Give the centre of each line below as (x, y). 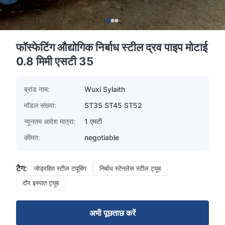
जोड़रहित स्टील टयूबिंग (60, 168)
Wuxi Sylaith (105, 89)
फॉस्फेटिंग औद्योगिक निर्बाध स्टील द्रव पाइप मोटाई (112, 47)
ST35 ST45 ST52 (113, 105)
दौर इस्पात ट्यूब (41, 183)
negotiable (102, 137)
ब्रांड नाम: (37, 89)
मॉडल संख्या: (40, 105)
